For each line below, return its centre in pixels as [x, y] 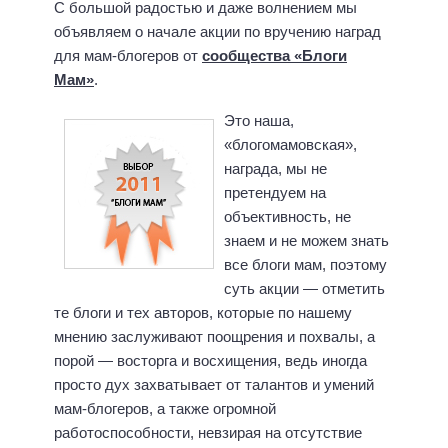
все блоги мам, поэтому [305, 264]
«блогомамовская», [290, 144]
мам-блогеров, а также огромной [165, 408]
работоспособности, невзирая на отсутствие [208, 432]
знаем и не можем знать [306, 240]
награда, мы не [275, 168]
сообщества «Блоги [274, 56]
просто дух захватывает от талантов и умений [214, 384]
